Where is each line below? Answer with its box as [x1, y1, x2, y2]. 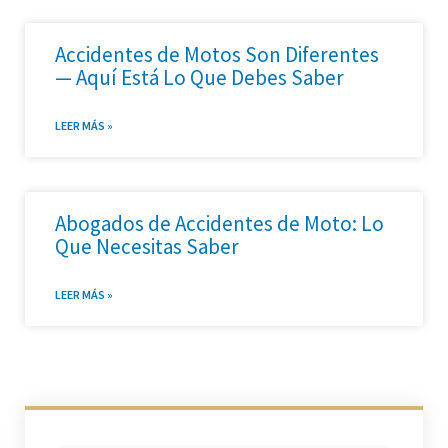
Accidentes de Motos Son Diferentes [55, 41, 379, 69]
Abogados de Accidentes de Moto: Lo [55, 210, 384, 238]
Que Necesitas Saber [55, 233, 239, 261]
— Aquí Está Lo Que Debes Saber [55, 64, 344, 92]
